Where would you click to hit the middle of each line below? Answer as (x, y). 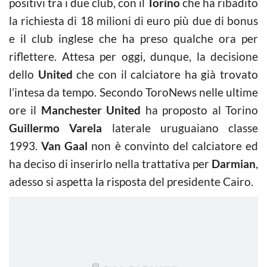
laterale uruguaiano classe (185, 128)
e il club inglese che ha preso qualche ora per (133, 38)
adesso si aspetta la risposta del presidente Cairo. (131, 181)
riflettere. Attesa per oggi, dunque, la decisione (133, 56)
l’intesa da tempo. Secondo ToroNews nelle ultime (133, 92)
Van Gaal (65, 145)
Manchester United (91, 110)
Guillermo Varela (60, 128)
